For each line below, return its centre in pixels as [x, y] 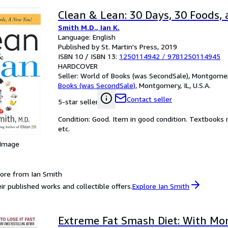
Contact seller [149, 99]
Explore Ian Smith [161, 186]
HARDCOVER [78, 66]
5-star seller [78, 102]
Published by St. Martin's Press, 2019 [118, 47]
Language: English [87, 37]
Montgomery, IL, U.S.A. [175, 85]
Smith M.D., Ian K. [89, 27]
